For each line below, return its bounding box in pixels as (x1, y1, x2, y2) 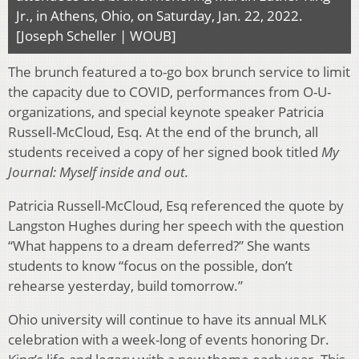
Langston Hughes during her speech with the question (8, 216, 344, 236)
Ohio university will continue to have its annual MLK (8, 310, 326, 329)
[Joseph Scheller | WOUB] (16, 26, 176, 46)
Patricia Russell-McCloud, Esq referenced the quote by (8, 196, 344, 216)
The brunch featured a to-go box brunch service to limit (8, 63, 350, 82)
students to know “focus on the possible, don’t (8, 256, 292, 276)
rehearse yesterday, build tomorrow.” (8, 276, 243, 296)
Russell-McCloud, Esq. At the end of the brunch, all (8, 123, 318, 142)
